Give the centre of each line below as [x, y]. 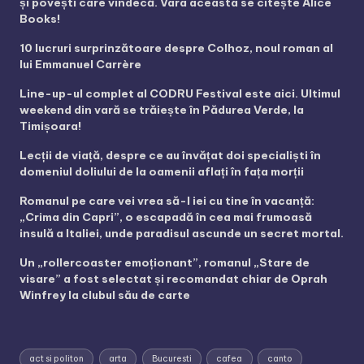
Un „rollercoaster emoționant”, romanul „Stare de [165, 263]
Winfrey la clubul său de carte [105, 295]
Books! [40, 19]
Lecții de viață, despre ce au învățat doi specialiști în [170, 156]
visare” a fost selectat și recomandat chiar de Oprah [173, 279]
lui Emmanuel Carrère [80, 65]
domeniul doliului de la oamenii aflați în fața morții [162, 172]
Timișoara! [50, 126]
